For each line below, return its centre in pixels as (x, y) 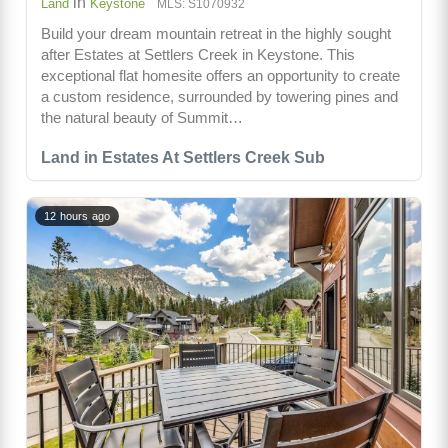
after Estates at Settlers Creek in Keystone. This (198, 54)
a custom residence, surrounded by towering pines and (219, 96)
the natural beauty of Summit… (142, 117)
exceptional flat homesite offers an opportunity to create (220, 75)
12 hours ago (77, 216)
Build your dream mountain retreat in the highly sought (216, 33)
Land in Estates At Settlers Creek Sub (183, 157)
